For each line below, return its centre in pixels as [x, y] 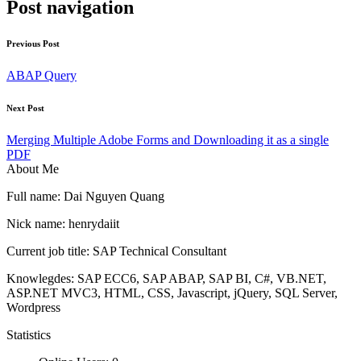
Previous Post [33, 43]
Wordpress [33, 307]
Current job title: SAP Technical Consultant [116, 251]
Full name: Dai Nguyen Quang [85, 196]
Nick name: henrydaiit [63, 223]
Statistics [29, 334]
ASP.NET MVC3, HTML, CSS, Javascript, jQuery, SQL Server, [172, 293]
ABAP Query [41, 75]
